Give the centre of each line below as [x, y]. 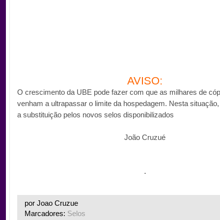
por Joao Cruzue [51, 203]
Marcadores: [46, 214]
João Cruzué [145, 137]
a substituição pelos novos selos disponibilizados [96, 115]
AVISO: [145, 81]
